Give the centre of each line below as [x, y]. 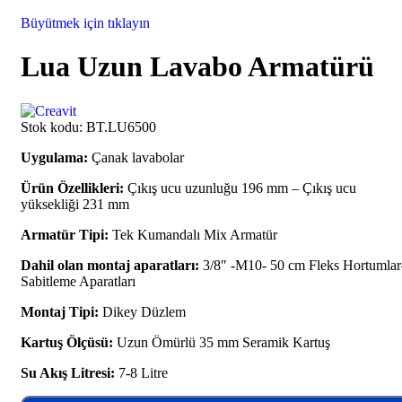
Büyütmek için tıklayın [85, 23]
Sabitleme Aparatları [78, 281]
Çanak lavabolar [136, 157]
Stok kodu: [53, 127]
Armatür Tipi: [65, 234]
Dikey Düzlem [142, 311]
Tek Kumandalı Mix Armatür [193, 234]
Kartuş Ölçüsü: [67, 342]
